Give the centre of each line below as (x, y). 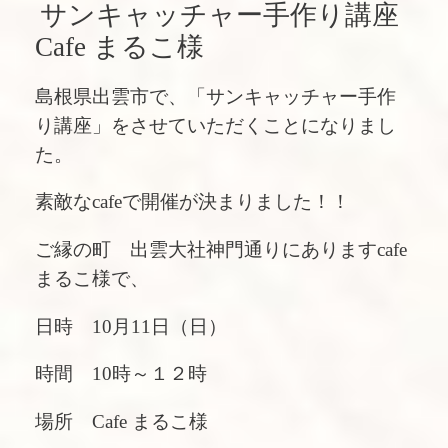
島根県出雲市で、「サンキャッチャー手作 (215, 96)
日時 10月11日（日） (131, 326)
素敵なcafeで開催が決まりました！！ (192, 202)
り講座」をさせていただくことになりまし (215, 125)
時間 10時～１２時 (121, 374)
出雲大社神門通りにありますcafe (268, 249)
